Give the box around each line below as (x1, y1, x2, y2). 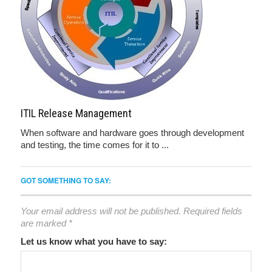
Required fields (183, 206, 242, 216)
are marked (21, 218, 69, 228)
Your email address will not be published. (21, 206, 181, 216)
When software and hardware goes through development (21, 127, 244, 138)
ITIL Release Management (21, 107, 132, 120)
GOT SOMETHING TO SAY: (21, 175, 111, 186)
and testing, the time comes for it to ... (21, 140, 169, 150)
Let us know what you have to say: (21, 236, 167, 246)
